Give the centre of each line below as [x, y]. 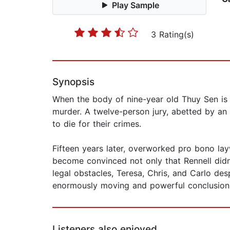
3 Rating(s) [172, 35]
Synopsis [73, 82]
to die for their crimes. [97, 124]
